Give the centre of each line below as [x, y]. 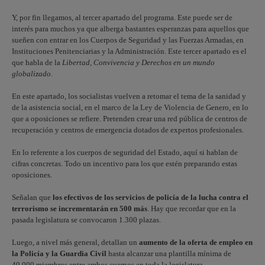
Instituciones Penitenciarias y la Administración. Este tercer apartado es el [129, 51]
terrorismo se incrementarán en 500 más [80, 209]
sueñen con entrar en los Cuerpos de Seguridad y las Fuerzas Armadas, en [128, 40]
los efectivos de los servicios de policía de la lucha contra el [151, 197]
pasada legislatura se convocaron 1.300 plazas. [86, 220]
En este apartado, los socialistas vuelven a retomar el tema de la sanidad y [129, 96]
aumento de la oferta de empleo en [196, 242]
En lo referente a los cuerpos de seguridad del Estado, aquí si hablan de [125, 152]
